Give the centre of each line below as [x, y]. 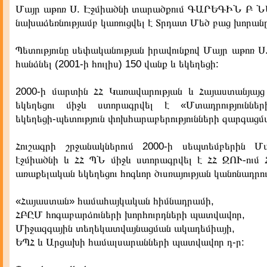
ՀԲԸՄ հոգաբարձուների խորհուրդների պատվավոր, [130, 215]
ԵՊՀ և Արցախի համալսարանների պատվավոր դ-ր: [130, 242]
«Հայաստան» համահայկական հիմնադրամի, [115, 201]
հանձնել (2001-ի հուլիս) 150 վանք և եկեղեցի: [117, 64]
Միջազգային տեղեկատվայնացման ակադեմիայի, [125, 229]
